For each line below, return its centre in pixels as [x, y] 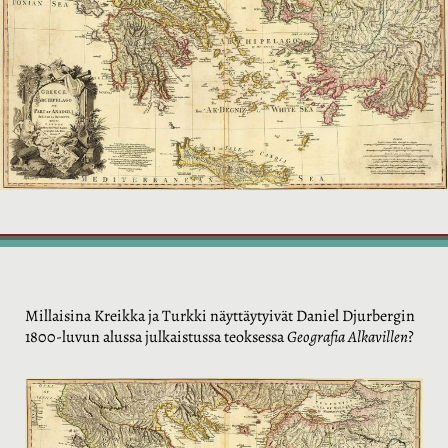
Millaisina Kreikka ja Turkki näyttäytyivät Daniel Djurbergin [220, 315]
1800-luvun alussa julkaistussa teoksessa [156, 336]
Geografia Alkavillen [347, 336]
